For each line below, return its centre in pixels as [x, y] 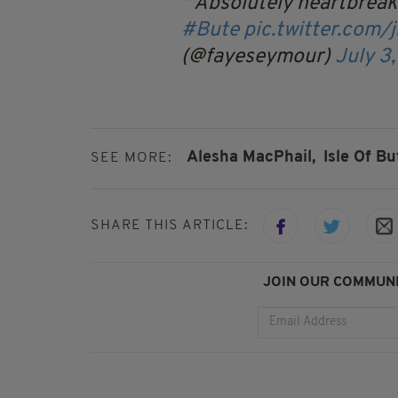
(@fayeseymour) [258, 58]
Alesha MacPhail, [251, 158]
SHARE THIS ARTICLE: [170, 225]
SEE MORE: [131, 159]
